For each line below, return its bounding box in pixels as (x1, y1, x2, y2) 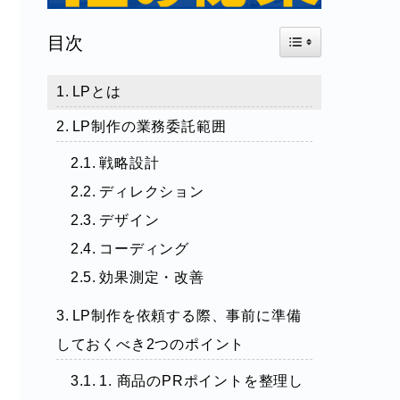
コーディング (99, 240, 189, 256)
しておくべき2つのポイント (55, 336, 246, 352)
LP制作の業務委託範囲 (71, 118, 227, 134)
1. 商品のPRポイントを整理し (99, 372, 304, 388)
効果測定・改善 (99, 269, 204, 285)
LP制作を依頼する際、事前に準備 (71, 307, 302, 323)
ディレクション (99, 183, 204, 199)
